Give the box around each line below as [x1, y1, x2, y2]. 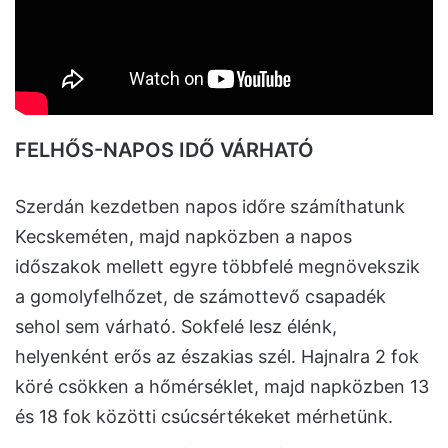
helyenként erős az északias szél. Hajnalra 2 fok [15, 346, 419, 368]
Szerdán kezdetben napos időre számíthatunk [15, 196, 405, 218]
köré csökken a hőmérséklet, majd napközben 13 [15, 376, 429, 398]
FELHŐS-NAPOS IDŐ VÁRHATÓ [15, 138, 314, 163]
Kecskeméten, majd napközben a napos [15, 226, 352, 248]
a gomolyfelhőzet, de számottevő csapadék [15, 286, 386, 308]
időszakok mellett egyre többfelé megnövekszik [15, 256, 420, 278]
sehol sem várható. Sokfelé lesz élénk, [15, 316, 337, 338]
